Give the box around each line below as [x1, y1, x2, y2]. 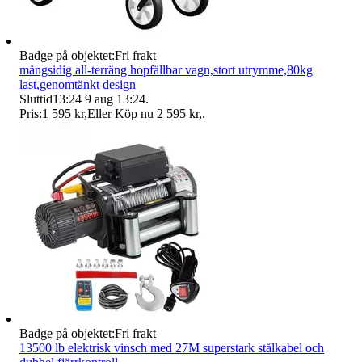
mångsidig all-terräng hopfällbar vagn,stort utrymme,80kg [19, 62, 313, 77]
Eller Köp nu [87, 106, 154, 120]
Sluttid [19, 91, 53, 106]
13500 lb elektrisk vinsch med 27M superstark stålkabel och [19, 340, 324, 355]
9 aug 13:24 [85, 91, 145, 106]
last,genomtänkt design [19, 77, 136, 91]
